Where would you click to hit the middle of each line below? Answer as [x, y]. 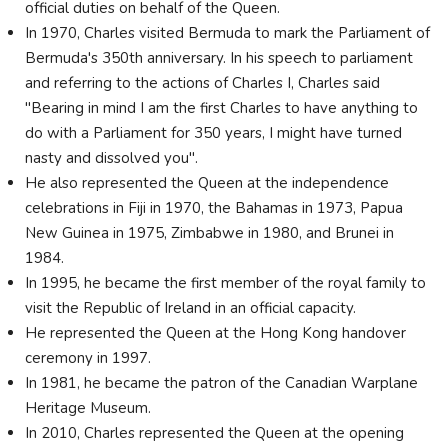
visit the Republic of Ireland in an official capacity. [190, 308]
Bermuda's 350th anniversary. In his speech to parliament [219, 58]
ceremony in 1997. [90, 358]
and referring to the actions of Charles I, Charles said [202, 83]
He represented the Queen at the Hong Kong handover [215, 333]
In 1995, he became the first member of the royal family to [225, 283]
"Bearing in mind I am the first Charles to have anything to [221, 108]
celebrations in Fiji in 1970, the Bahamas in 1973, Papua [214, 208]
